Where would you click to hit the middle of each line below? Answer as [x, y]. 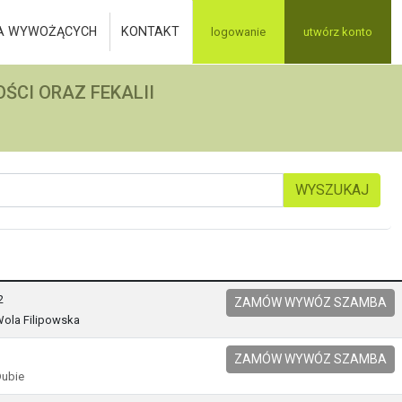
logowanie [238, 32]
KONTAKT [151, 31]
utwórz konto [338, 32]
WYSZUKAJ [332, 189]
